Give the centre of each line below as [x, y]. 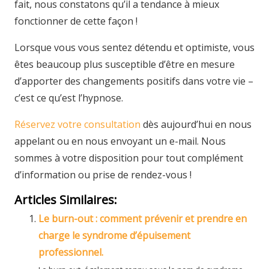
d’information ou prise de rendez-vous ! [103, 175]
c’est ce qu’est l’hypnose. [69, 98]
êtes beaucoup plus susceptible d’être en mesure [125, 64]
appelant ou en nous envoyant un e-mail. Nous [120, 141]
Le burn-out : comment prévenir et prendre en [143, 219]
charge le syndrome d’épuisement [114, 235]
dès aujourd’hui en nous [196, 124]
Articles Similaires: [66, 200]
